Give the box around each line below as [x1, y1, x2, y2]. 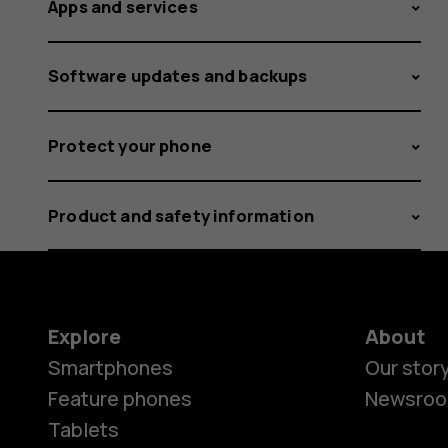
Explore [48, 322, 121, 350]
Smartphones [48, 353, 173, 381]
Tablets [48, 415, 119, 443]
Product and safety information [48, 203, 314, 227]
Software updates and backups [48, 64, 308, 88]
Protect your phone [48, 133, 212, 157]
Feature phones [48, 384, 192, 412]
